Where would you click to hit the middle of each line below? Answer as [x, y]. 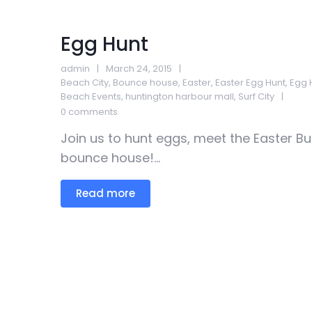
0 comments [89, 112]
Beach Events [91, 96]
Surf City [256, 96]
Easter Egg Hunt [250, 83]
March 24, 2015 [139, 69]
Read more [106, 193]
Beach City [85, 83]
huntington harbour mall [180, 96]
